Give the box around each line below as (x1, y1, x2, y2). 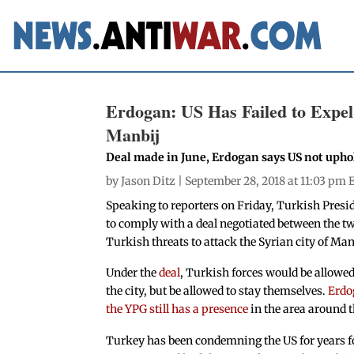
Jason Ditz (121, 173, 176, 188)
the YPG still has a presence (106, 302, 249, 317)
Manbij (106, 121, 160, 148)
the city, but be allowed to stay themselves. (106, 284, 329, 299)
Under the (106, 265, 160, 281)
